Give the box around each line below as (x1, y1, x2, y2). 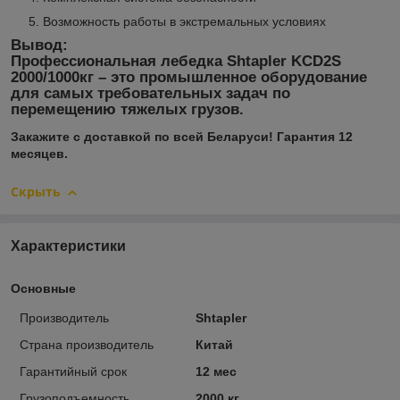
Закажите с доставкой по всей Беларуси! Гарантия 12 (11, 129, 353, 145)
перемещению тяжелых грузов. (11, 101, 244, 119)
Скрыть (11, 183, 61, 201)
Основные (11, 280, 76, 296)
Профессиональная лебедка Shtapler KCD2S (11, 53, 341, 71)
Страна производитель (20, 337, 154, 352)
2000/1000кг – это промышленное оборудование (11, 69, 367, 87)
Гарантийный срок (20, 363, 127, 379)
